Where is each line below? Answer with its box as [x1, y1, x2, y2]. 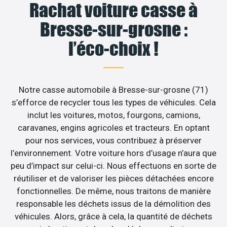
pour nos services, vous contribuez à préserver [25, 135, 202, 146]
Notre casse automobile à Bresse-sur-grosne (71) [19, 85, 208, 95]
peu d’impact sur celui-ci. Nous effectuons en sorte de [11, 161, 216, 171]
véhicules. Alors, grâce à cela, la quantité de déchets [15, 211, 212, 222]
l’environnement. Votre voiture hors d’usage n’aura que [11, 148, 216, 159]
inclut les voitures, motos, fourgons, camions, [27, 110, 200, 121]
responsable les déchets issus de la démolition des [16, 199, 211, 209]
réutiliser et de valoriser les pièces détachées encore [13, 173, 214, 184]
